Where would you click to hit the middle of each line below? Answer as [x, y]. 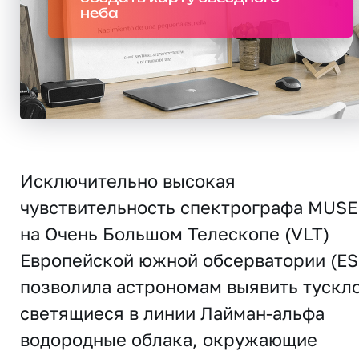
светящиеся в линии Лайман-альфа [172, 313]
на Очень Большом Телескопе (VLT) [175, 234]
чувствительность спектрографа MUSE [189, 207]
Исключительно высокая [128, 181]
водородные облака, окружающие [169, 339]
